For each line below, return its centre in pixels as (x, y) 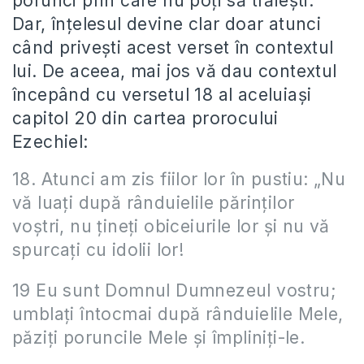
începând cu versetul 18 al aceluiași (162, 95)
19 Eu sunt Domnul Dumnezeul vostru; (174, 290)
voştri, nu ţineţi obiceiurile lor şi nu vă (171, 226)
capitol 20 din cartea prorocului (145, 118)
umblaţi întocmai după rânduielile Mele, (178, 314)
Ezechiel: (50, 142)
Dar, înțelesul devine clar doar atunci (167, 24)
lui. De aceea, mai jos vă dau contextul (175, 71)
